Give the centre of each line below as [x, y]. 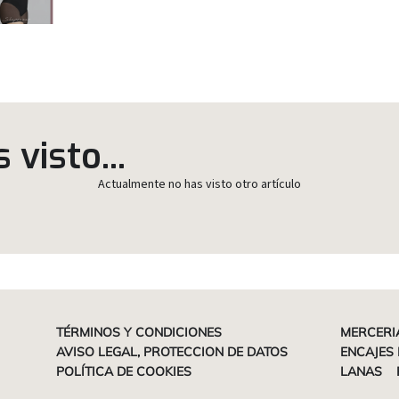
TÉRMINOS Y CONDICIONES [138, 332]
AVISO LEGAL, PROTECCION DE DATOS [171, 351]
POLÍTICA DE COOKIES [123, 371]
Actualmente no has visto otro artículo [199, 184]
